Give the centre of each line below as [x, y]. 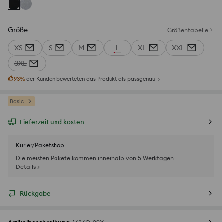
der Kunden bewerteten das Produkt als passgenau [91, 79]
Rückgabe [35, 194]
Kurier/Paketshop [40, 145]
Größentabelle [188, 30]
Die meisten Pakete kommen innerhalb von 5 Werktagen [95, 158]
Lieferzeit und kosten [52, 122]
